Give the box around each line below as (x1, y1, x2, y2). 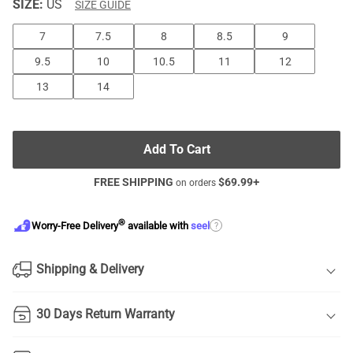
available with (125, 220, 191, 232)
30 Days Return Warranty (36, 307, 175, 321)
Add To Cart (143, 142, 210, 157)
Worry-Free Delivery (32, 220, 118, 232)
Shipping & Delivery (36, 262, 144, 277)
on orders (173, 177, 218, 188)
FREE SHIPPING (94, 176, 173, 188)
